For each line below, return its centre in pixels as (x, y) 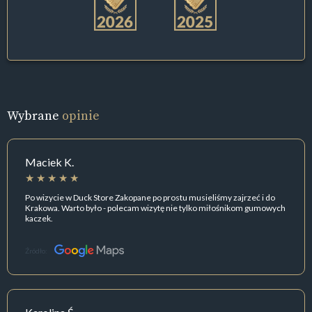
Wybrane (34, 116)
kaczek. (39, 218)
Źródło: (36, 251)
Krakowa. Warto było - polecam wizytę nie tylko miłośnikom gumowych (155, 208)
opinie (81, 116)
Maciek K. (49, 162)
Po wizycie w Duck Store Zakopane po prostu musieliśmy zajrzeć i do (150, 197)
